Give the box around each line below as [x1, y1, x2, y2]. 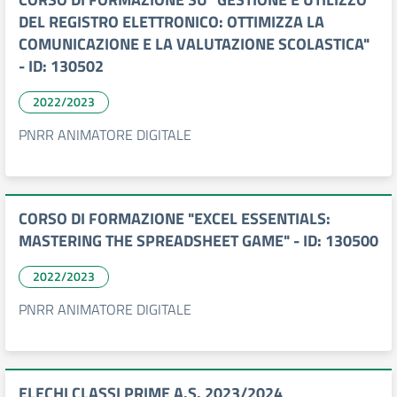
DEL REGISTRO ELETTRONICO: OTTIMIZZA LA [19, 10, 324, 34]
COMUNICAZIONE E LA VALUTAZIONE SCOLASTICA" [19, 32, 370, 56]
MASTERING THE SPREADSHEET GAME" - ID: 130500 [19, 229, 378, 253]
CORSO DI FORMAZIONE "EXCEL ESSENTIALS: [19, 206, 331, 230]
